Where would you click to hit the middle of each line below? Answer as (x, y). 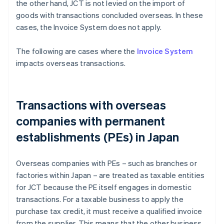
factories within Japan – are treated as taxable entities (110, 175)
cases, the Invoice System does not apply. (89, 27)
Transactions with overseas (91, 105)
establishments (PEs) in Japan (97, 137)
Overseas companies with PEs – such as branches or (106, 163)
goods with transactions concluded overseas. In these (110, 15)
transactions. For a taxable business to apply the (100, 199)
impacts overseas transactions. (71, 63)
